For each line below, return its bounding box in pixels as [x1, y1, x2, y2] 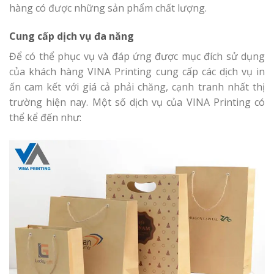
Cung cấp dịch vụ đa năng [9, 29, 134, 43]
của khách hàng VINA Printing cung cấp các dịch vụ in [9, 65, 265, 79]
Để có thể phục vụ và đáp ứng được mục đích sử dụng [9, 50, 265, 64]
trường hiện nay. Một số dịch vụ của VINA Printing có [9, 95, 265, 109]
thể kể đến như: [9, 111, 81, 125]
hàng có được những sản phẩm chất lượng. [9, 1, 207, 15]
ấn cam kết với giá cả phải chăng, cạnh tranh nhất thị [9, 80, 265, 94]
